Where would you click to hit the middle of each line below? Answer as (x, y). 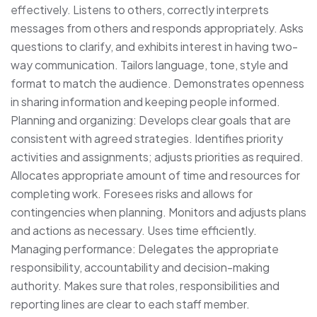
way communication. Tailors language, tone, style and (149, 64)
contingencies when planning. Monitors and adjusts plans (158, 212)
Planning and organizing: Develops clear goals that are (151, 120)
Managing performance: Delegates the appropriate (145, 248)
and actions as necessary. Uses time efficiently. (134, 230)
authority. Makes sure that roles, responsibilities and (145, 285)
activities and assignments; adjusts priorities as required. (157, 156)
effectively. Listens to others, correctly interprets (140, 9)
